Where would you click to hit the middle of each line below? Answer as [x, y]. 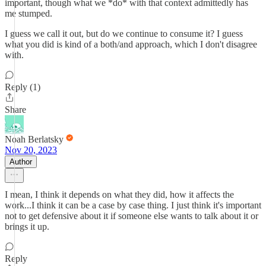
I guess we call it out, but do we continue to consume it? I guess [124, 34]
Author [21, 162]
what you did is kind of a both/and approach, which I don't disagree [131, 44]
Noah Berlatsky [34, 139]
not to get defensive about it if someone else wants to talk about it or [132, 216]
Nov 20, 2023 [31, 150]
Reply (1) [23, 87]
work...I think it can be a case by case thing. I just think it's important [133, 205]
